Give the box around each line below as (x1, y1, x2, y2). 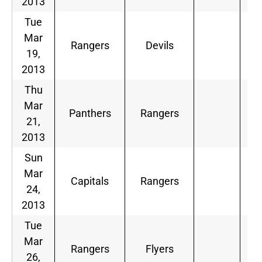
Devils (145, 39, 174, 52)
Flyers (145, 243, 174, 256)
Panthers (68, 107, 111, 120)
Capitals (71, 175, 109, 188)
